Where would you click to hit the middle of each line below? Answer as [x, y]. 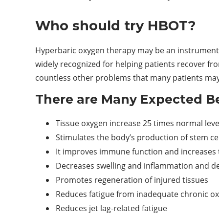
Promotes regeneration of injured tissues [132, 180]
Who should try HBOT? [115, 25]
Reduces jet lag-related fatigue [111, 208]
